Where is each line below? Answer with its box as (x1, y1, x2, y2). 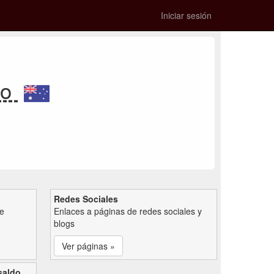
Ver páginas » (62, 239, 115, 252)
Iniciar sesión (161, 9, 212, 21)
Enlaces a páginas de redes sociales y (54, 204, 202, 217)
